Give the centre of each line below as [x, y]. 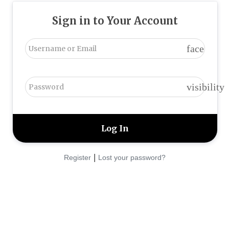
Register [78, 158]
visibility [205, 87]
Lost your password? [132, 158]
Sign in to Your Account [115, 21]
